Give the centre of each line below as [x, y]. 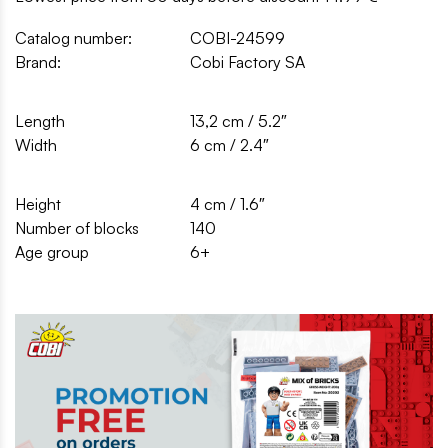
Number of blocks [77, 227]
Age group [52, 251]
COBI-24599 [237, 37]
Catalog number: [73, 37]
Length [40, 120]
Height [38, 203]
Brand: [38, 61]
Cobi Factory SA [247, 61]
